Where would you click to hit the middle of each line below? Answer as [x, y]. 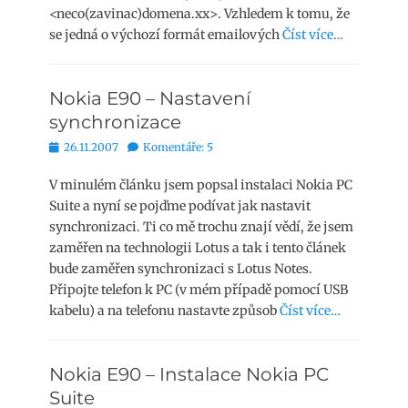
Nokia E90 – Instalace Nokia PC [189, 374]
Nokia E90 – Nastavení [150, 98]
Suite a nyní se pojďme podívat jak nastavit [180, 206]
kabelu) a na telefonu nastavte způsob [164, 311]
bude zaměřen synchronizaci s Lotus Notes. [181, 269]
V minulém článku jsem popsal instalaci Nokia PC [201, 185]
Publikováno [82, 146]
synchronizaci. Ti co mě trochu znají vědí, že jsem [201, 227]
